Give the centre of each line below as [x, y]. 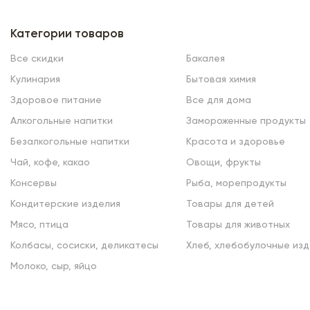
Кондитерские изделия [65, 204]
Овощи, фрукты [223, 163]
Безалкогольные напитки [70, 142]
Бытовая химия [221, 80]
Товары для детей [230, 204]
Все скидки [37, 59]
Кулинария [35, 80]
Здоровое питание [56, 101]
